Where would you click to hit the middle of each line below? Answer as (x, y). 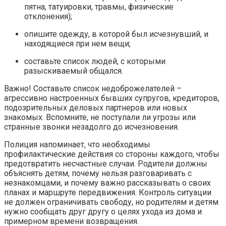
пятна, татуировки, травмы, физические (99, 7)
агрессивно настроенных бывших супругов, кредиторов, (112, 98)
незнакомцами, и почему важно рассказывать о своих (107, 183)
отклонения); (48, 16)
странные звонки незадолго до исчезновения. (92, 127)
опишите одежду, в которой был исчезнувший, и (116, 34)
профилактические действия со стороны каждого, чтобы (112, 154)
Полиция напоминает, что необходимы (77, 144)
